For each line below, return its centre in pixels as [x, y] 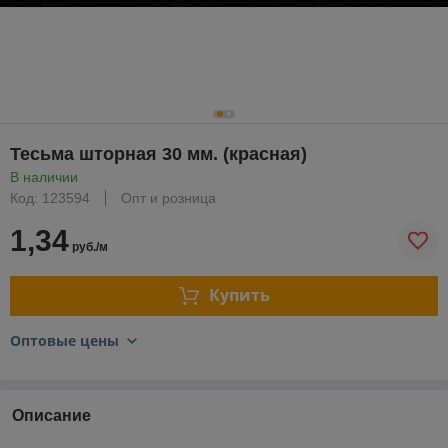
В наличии [44, 176]
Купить [239, 295]
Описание [51, 415]
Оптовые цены [64, 340]
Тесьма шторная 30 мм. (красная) [158, 153]
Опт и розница [168, 197]
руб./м [88, 246]
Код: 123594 [50, 197]
